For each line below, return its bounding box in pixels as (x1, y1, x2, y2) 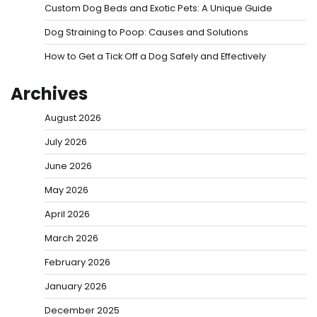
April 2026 (45, 207, 90, 221)
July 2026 (45, 134, 87, 149)
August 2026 (45, 110, 101, 125)
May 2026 (45, 183, 88, 197)
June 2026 (45, 158, 92, 173)
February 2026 (45, 255, 110, 269)
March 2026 (45, 231, 98, 245)
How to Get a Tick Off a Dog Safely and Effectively (45, 49, 266, 63)
